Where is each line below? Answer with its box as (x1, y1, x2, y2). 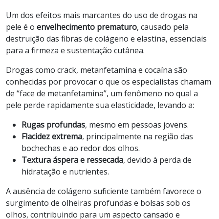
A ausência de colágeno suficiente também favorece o (6, 185, 201, 197)
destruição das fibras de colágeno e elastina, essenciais (6, 33, 207, 44)
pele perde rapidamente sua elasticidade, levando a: (6, 99, 194, 110)
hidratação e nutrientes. (22, 166, 109, 177)
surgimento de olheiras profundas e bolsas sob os (6, 197, 191, 208)
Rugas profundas (22, 119, 85, 130)
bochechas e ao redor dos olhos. (22, 142, 140, 153)
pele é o (6, 21, 37, 32)
